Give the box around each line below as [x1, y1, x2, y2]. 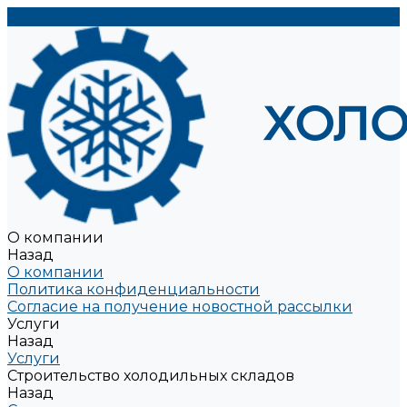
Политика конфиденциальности [7, 281, 260, 298]
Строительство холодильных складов [7, 367, 294, 384]
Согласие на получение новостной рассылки [7, 298, 352, 315]
